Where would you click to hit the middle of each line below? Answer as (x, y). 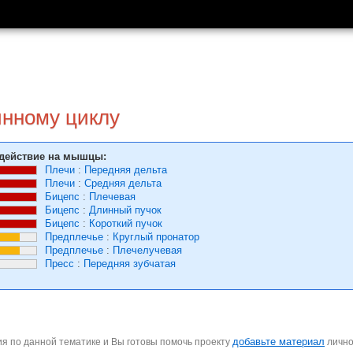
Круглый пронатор (156, 237)
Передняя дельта (126, 170)
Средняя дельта (123, 183)
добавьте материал (279, 342)
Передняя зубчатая (130, 264)
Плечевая (112, 197)
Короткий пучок (126, 223)
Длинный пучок (125, 210)
